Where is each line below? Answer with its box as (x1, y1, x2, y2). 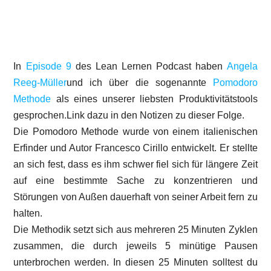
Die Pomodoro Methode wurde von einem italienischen (13, 126, 258, 137)
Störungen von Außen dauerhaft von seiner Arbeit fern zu (13, 191, 258, 202)
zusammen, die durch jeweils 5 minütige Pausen (13, 240, 258, 251)
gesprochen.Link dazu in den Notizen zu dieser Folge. (13, 109, 245, 120)
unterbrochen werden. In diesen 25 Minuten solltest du (13, 256, 258, 267)
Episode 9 (25, 60, 71, 71)
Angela (226, 60, 258, 71)
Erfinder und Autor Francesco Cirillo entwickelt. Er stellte (13, 142, 258, 153)
